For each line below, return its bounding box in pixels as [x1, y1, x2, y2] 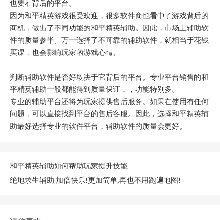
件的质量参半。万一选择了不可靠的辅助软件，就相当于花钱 [10, 36, 209, 44]
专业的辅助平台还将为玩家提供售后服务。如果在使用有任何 [10, 97, 209, 106]
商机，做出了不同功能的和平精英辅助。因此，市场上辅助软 [10, 24, 209, 32]
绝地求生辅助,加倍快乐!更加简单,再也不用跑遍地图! [10, 176, 181, 184]
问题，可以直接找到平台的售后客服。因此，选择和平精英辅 [10, 110, 209, 118]
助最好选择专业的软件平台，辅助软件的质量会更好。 [10, 122, 187, 130]
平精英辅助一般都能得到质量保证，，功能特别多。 [10, 85, 179, 93]
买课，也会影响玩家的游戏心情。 [10, 48, 120, 56]
